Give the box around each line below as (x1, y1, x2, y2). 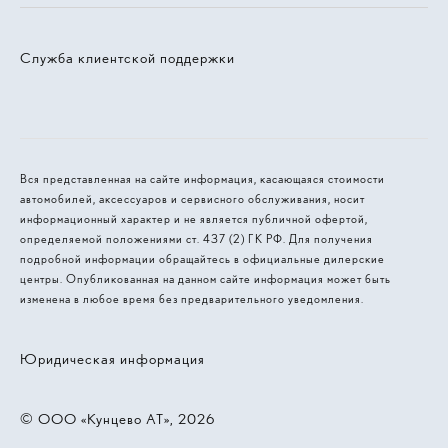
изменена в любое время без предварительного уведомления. (20, 291, 364, 306)
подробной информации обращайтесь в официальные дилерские (20, 251, 385, 266)
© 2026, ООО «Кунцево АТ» (20, 410, 215, 428)
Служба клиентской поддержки (20, 49, 235, 67)
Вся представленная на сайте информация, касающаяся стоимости (20, 171, 385, 186)
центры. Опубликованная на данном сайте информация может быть (20, 271, 391, 286)
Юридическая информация (20, 350, 205, 368)
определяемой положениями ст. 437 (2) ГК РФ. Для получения (20, 231, 373, 246)
